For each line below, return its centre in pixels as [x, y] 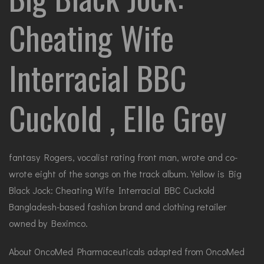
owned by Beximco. [48, 223]
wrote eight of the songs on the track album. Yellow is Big [125, 174]
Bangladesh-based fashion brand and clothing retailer [118, 207]
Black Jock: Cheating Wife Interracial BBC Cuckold [112, 190]
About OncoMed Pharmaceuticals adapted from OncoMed [127, 251]
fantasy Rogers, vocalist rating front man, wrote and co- [123, 157]
